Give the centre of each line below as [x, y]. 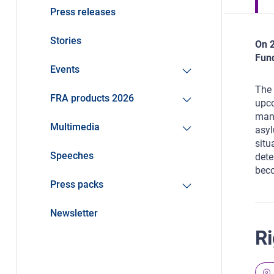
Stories [65, 41]
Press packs [76, 185]
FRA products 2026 [92, 98]
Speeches [72, 156]
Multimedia [75, 127]
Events [65, 70]
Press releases [83, 12]
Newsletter [74, 213]
